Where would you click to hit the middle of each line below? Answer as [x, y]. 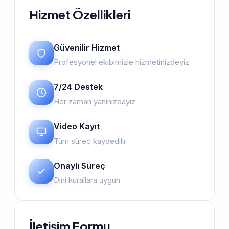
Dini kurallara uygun [87, 180]
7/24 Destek [78, 87]
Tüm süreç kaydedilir [90, 141]
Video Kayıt [77, 126]
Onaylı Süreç [79, 166]
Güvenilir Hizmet [87, 48]
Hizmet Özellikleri [80, 14]
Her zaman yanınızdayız [95, 101]
